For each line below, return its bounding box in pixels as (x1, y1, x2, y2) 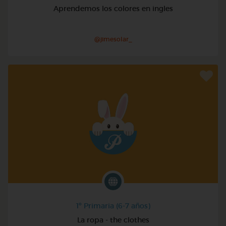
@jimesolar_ (94, 35, 132, 43)
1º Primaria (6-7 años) (76, 201, 150, 210)
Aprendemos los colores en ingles (53, 4, 173, 13)
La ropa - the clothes (77, 215, 149, 224)
